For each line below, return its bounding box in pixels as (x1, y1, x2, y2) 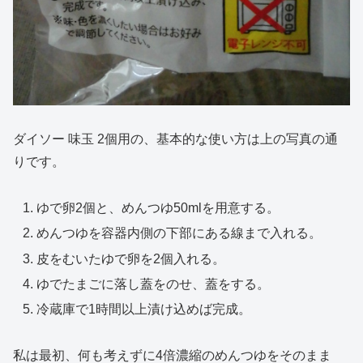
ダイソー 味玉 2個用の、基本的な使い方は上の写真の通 (13, 132, 338, 147)
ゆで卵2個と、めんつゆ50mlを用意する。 (36, 201, 280, 216)
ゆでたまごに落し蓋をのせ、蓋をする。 (36, 276, 271, 291)
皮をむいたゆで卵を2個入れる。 (36, 251, 226, 266)
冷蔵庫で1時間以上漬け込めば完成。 (36, 302, 252, 317)
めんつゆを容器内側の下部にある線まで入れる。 (36, 226, 322, 241)
